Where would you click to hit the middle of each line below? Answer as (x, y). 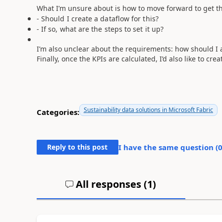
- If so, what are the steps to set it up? (100, 29)
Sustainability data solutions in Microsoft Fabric (148, 110)
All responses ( (111, 184)
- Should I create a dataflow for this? (97, 19)
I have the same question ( (168, 147)
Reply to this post (78, 147)
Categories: (58, 112)
